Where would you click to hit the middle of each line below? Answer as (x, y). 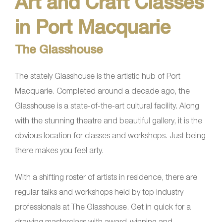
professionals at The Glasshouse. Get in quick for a (103, 206)
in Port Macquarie (93, 26)
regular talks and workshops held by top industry (99, 192)
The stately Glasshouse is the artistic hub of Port (98, 76)
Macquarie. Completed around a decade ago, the (102, 90)
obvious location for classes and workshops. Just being (110, 135)
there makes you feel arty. (59, 150)
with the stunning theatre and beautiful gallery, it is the (109, 120)
